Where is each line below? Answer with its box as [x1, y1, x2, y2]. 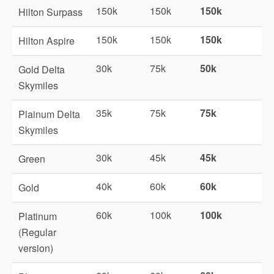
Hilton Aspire [18, 34, 75, 48]
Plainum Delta [18, 107, 80, 121]
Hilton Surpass [18, 5, 83, 19]
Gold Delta [18, 62, 65, 76]
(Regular [18, 225, 56, 239]
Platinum [18, 209, 57, 223]
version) [18, 241, 53, 255]
